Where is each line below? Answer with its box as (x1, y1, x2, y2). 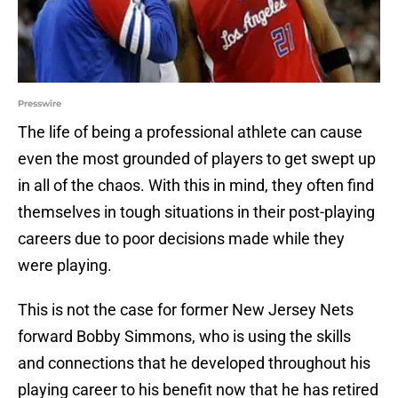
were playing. (18, 256, 112, 275)
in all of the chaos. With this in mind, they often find (18, 176, 374, 195)
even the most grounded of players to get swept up (18, 149, 376, 169)
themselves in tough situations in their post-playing (18, 203, 375, 222)
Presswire (18, 98, 61, 110)
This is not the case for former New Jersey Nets (18, 300, 354, 320)
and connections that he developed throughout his (18, 354, 370, 373)
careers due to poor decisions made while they (18, 229, 345, 249)
